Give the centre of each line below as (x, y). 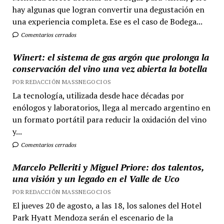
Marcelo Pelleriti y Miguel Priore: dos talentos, (108, 167)
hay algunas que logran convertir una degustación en (108, 9)
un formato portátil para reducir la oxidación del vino (109, 119)
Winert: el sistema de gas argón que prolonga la (110, 57)
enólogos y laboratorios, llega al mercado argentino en (111, 107)
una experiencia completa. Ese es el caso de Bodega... (107, 21)
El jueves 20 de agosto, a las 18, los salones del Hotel (107, 205)
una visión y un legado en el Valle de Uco (96, 178)
